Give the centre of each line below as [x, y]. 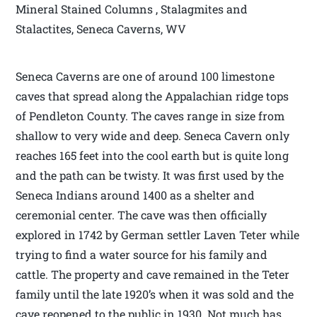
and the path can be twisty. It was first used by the [150, 175]
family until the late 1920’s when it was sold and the [155, 294]
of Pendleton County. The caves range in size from [150, 116]
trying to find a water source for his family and [142, 255]
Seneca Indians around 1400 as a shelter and [136, 195]
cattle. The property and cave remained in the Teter [153, 275]
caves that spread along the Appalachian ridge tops [152, 96]
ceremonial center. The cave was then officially [142, 215]
